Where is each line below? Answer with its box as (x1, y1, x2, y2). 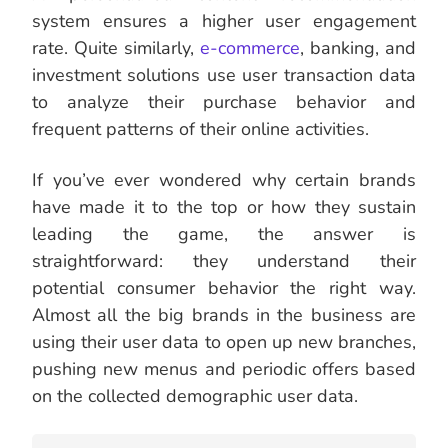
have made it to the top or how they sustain (32, 195, 416, 220)
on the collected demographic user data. (32, 384, 358, 409)
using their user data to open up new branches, (32, 330, 416, 355)
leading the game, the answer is (32, 222, 416, 247)
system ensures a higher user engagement (32, 9, 416, 34)
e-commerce (200, 36, 300, 61)
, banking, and (300, 36, 416, 61)
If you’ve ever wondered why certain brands (32, 168, 416, 193)
